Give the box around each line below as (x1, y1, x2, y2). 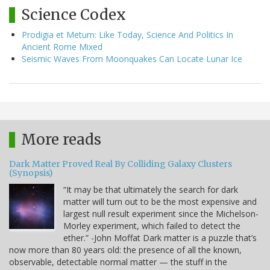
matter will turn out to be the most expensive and (63, 195, 257, 207)
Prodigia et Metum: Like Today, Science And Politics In (22, 28, 233, 40)
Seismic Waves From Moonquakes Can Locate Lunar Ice (22, 52, 242, 64)
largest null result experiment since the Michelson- (63, 207, 259, 219)
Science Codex (21, 5, 126, 24)
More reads (21, 130, 101, 149)
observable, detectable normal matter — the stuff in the (9, 256, 227, 268)
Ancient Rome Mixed (22, 40, 102, 52)
